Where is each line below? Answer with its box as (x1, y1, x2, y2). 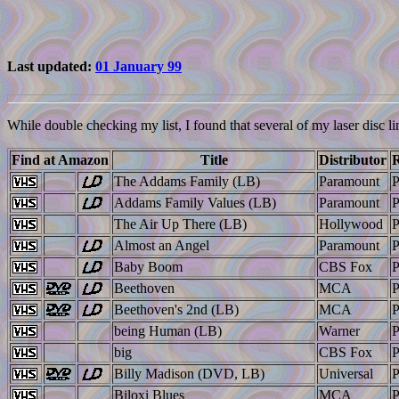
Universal (319, 365, 373, 381)
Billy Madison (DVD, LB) (114, 365, 265, 381)
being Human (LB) (114, 322, 222, 338)
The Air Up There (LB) (114, 216, 247, 232)
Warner (319, 322, 360, 338)
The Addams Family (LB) (114, 173, 260, 189)
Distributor (319, 151, 387, 167)
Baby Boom (114, 258, 183, 274)
